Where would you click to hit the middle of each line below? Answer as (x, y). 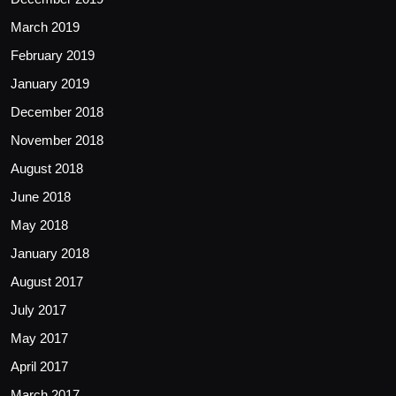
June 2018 (41, 197)
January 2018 (50, 254)
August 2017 (47, 282)
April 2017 (39, 367)
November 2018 (57, 141)
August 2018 (47, 169)
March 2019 (45, 27)
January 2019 (50, 84)
